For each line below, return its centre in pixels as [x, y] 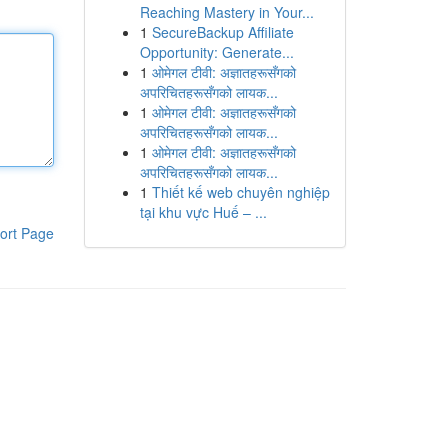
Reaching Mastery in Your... [226, 12]
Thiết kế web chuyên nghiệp [240, 192]
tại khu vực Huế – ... [203, 212]
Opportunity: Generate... [216, 52]
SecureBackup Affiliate [222, 32]
